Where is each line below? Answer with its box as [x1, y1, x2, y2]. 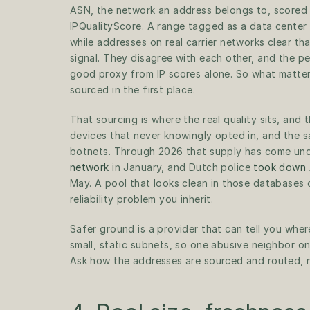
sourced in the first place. [69, 84, 196, 95]
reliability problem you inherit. [69, 193, 217, 205]
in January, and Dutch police [109, 161, 250, 173]
